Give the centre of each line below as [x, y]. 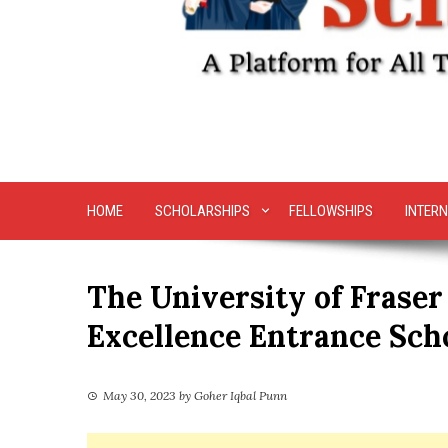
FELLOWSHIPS [330, 211]
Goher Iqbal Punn [240, 396]
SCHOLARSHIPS [202, 211]
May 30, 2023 [139, 396]
